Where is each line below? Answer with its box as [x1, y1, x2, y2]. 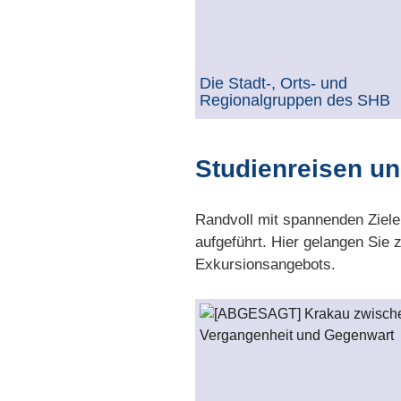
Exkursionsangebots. [195, 256, 336, 273]
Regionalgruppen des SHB [200, 90, 390, 109]
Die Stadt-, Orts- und [200, 73, 347, 92]
